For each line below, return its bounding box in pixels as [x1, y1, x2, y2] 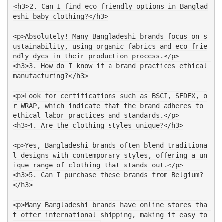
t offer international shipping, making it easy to [12, 211, 207, 219]
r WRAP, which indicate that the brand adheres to [12, 102, 203, 110]
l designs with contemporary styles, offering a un [12, 151, 207, 160]
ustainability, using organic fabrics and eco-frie [12, 42, 207, 51]
